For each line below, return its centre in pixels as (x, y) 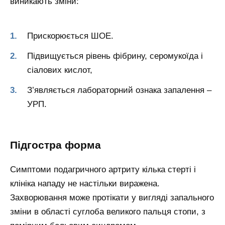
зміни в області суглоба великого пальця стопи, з (108, 212)
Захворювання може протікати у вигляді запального (112, 198)
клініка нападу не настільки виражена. (85, 184)
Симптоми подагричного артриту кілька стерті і (103, 170)
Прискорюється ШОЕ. (70, 36)
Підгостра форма (55, 145)
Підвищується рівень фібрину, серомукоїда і (115, 56)
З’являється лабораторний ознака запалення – (119, 90)
